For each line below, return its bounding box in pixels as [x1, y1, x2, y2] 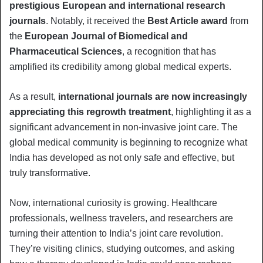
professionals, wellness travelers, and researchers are [9, 213, 233, 223]
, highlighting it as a [171, 106, 251, 117]
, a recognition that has [122, 46, 216, 56]
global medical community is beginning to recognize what [9, 137, 247, 147]
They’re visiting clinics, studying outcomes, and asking [9, 243, 235, 254]
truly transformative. [9, 167, 90, 178]
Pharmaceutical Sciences [9, 46, 122, 56]
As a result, [9, 91, 58, 102]
